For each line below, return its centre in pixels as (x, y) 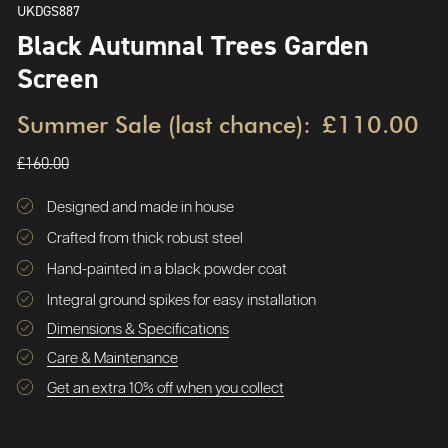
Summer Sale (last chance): (164, 124)
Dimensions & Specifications (138, 329)
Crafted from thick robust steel (145, 238)
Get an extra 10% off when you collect (165, 388)
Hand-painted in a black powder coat (167, 269)
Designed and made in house (140, 207)
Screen (58, 78)
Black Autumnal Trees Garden (193, 45)
